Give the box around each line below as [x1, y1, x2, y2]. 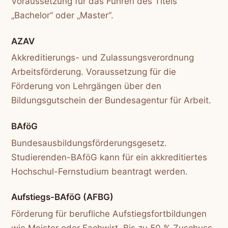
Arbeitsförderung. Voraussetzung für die [11, 67, 177, 77]
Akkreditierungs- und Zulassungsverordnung [11, 52, 194, 63]
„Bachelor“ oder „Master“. [11, 10, 114, 21]
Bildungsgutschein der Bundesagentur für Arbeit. [11, 95, 212, 106]
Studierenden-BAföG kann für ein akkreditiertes [11, 152, 208, 162]
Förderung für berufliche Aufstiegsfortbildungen [11, 208, 207, 219]
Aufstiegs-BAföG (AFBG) [11, 191, 114, 202]
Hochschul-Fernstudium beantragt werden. [11, 166, 188, 177]
